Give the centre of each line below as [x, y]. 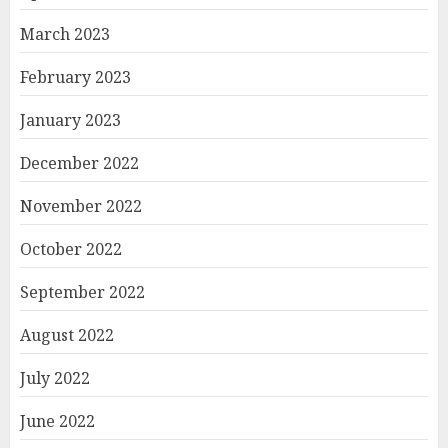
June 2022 [57, 420]
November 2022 [81, 205]
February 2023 [75, 76]
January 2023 [70, 119]
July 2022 [55, 377]
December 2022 [79, 162]
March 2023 [65, 33]
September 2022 [82, 291]
